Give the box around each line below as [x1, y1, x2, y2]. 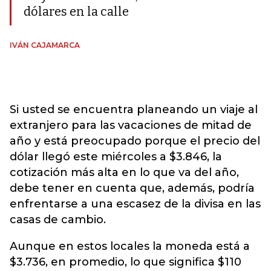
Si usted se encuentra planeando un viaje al [10, 103, 258, 116]
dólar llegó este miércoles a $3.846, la [10, 150, 222, 163]
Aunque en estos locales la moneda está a [10, 240, 250, 253]
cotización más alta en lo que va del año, [10, 166, 239, 179]
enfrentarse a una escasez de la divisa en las [10, 197, 261, 211]
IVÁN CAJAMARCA [10, 41, 80, 50]
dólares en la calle [24, 4, 129, 19]
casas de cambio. [10, 213, 106, 226]
